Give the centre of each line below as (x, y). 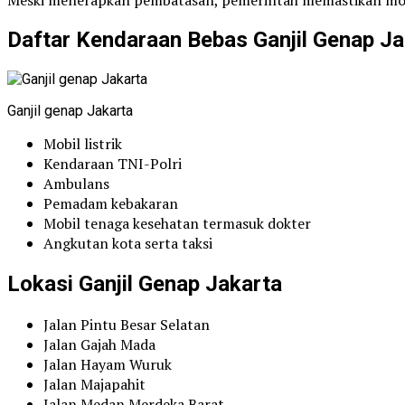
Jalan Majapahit (94, 385)
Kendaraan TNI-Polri (113, 164)
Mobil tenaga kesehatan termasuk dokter (177, 224)
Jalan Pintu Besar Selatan (127, 325)
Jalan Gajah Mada (99, 345)
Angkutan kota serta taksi (128, 244)
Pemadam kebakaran (111, 204)
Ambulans (76, 184)
